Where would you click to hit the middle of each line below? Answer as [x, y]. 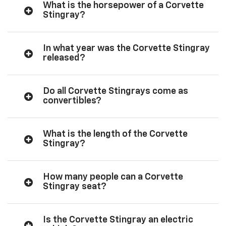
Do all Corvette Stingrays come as [116, 92]
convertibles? [72, 101]
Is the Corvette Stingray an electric [118, 220]
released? [64, 58]
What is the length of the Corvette [115, 134]
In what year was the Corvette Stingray [126, 49]
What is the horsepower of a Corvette [123, 6]
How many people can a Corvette [113, 177]
